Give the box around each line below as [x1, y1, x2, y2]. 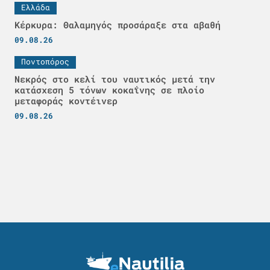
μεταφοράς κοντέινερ [14, 94, 118, 107]
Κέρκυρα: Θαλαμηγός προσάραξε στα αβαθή [14, 18, 221, 31]
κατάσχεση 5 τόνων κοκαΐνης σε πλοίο [14, 83, 204, 96]
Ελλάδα [21, 1, 50, 13]
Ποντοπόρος [21, 55, 69, 67]
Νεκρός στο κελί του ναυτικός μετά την [14, 72, 215, 85]
